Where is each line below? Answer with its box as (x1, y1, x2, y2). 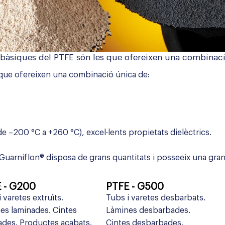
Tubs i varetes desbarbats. (105, 194, 205, 202)
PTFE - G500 (105, 182, 164, 192)
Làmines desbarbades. (105, 206, 190, 215)
